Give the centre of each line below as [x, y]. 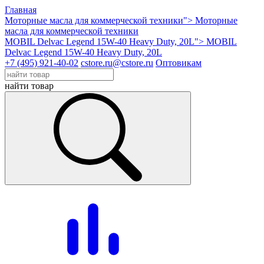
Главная [21, 10]
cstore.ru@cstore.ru [117, 63]
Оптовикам [179, 63]
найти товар [29, 86]
